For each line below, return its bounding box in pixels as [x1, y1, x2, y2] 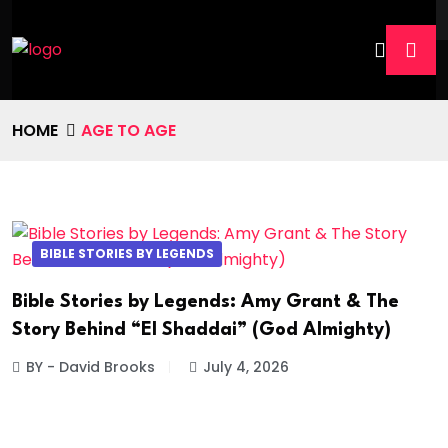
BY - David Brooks [26, 356, 155, 377]
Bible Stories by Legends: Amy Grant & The [12, 292, 399, 311]
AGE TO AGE [81, 118, 176, 142]
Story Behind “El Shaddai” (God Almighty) [12, 320, 391, 339]
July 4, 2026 [203, 356, 289, 377]
